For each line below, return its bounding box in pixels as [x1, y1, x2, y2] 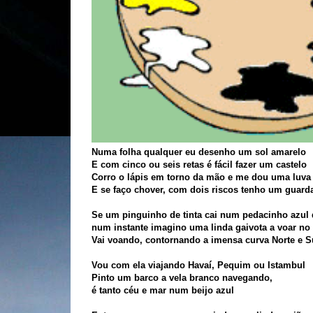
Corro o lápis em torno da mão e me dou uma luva [91, 172, 311, 182]
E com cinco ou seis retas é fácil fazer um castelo [91, 159, 307, 170]
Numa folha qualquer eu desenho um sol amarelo [91, 147, 306, 157]
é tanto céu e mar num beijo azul [91, 285, 234, 296]
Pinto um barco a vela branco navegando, [91, 272, 272, 283]
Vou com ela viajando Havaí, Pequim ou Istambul [91, 260, 305, 270]
